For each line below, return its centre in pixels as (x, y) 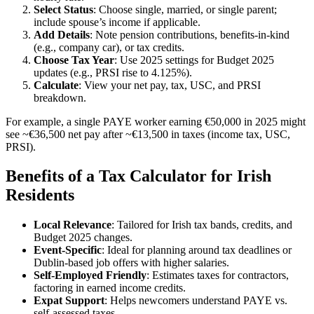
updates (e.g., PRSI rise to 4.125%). (113, 72)
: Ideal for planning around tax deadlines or (197, 250)
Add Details (62, 34)
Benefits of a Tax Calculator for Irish (138, 176)
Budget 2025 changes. (83, 238)
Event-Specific (68, 250)
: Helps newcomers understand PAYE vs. (196, 301)
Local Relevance (73, 225)
